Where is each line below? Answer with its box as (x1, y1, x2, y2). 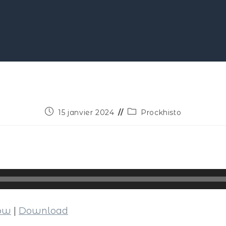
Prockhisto (141, 108, 182, 117)
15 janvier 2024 (58, 108, 115, 117)
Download (19, 205, 68, 216)
